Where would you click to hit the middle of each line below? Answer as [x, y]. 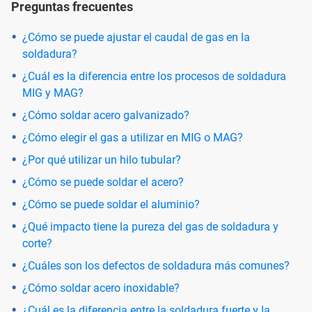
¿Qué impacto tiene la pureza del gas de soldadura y [150, 226]
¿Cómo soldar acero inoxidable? [101, 288]
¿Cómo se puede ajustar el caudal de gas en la [136, 37]
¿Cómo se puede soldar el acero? [103, 182]
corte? [37, 243]
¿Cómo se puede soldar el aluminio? [111, 204]
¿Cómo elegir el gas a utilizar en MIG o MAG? [133, 137]
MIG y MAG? [53, 93]
